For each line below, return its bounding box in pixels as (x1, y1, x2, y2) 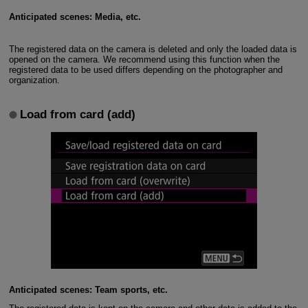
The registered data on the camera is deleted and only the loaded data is (8, 43, 297, 54)
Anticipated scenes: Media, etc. (8, 11, 141, 22)
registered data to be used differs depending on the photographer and (8, 64, 283, 75)
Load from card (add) (20, 107, 136, 121)
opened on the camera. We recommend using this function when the (8, 54, 280, 65)
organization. (8, 74, 60, 85)
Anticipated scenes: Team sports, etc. (8, 284, 168, 295)
